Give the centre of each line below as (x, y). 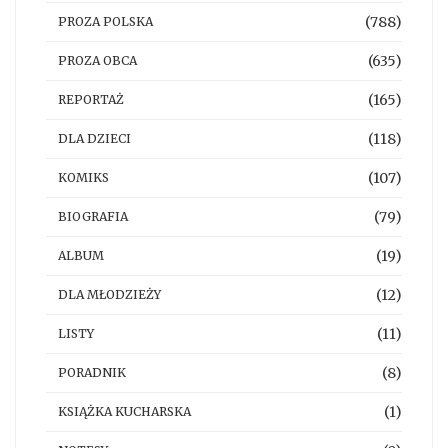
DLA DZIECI (94, 138)
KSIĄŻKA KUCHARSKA (124, 411)
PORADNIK (92, 372)
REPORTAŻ (91, 99)
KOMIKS (83, 177)
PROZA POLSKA (105, 21)
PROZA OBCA (97, 60)
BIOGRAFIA (93, 216)
